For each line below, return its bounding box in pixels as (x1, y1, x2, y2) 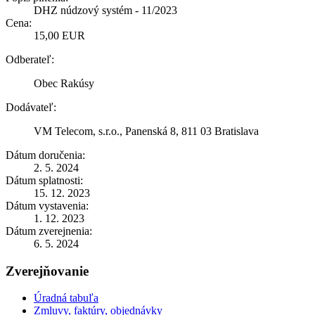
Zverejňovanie (6, 263, 89, 278)
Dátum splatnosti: (6, 174, 83, 186)
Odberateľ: (6, 53, 54, 65)
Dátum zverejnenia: (6, 224, 92, 237)
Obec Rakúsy (34, 77, 94, 89)
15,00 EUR (34, 29, 85, 41)
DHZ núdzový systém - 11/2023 (34, 4, 177, 16)
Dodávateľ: (6, 101, 56, 113)
